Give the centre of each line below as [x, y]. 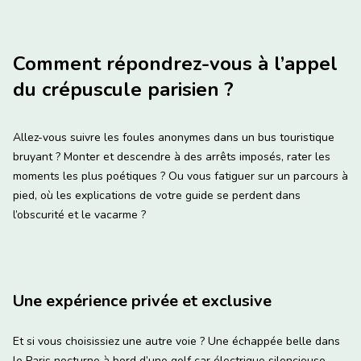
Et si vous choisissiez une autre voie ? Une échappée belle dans [176, 342]
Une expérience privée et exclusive [142, 301]
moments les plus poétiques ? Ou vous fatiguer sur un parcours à [180, 176]
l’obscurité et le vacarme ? [79, 215]
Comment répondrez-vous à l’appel [175, 64]
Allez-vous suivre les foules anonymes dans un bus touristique [174, 138]
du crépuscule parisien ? [123, 90]
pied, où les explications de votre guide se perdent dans [157, 196]
